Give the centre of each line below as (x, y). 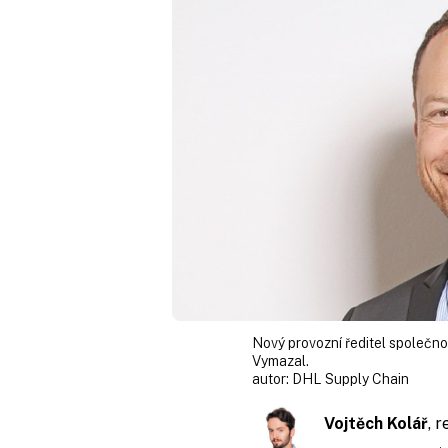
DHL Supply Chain (350, 378)
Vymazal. (280, 360)
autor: (272, 378)
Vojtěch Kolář (376, 423)
